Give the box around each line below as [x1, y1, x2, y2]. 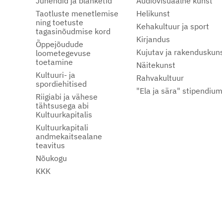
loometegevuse [36, 48, 91, 58]
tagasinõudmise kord [36, 26, 111, 36]
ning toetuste [36, 17, 83, 27]
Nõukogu [36, 153, 67, 163]
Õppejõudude [36, 39, 83, 49]
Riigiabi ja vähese [36, 92, 98, 102]
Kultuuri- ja [36, 70, 75, 80]
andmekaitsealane [36, 131, 102, 141]
